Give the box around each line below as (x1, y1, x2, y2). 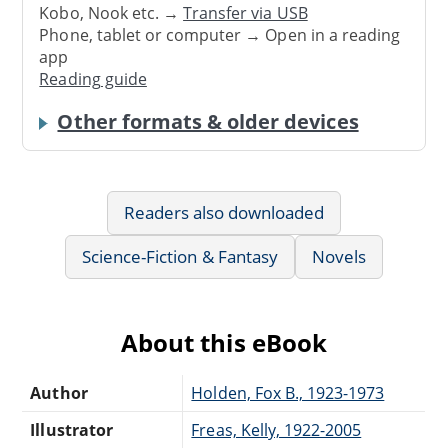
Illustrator (30, 418, 113, 441)
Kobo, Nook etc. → (39, 2, 184, 25)
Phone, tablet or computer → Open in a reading (39, 24, 401, 47)
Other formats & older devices (57, 107, 359, 135)
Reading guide (39, 68, 147, 91)
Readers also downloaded (123, 200, 325, 224)
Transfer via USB (183, 2, 308, 25)
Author (30, 381, 88, 404)
